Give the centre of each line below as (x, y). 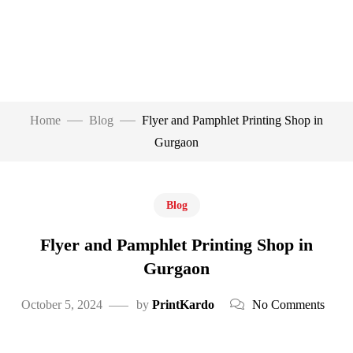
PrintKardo (183, 305)
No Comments (288, 305)
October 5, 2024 (61, 305)
